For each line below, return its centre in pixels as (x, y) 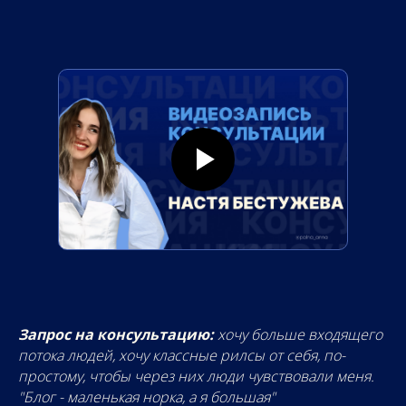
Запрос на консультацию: (118, 334)
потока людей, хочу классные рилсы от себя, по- (182, 355)
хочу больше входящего (300, 334)
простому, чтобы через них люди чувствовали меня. (196, 376)
